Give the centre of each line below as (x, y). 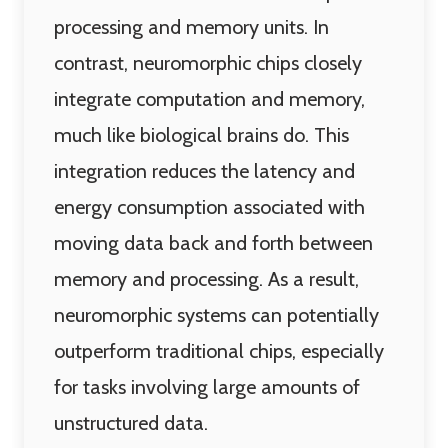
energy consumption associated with (209, 207)
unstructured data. (131, 423)
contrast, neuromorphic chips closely (208, 63)
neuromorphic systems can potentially (216, 315)
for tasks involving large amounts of (207, 387)
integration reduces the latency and (204, 171)
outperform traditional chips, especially (219, 351)
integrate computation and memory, (209, 99)
